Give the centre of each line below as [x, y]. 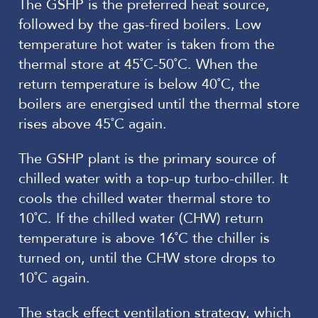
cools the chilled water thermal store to [144, 198]
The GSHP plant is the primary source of [147, 158]
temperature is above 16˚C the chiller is [144, 238]
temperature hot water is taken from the [147, 44]
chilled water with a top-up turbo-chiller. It [153, 178]
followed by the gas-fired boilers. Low [140, 24]
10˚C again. [54, 278]
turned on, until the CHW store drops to [147, 258]
